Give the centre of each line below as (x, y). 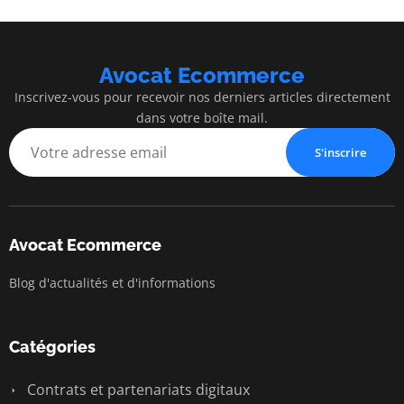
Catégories (52, 347)
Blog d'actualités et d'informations (112, 283)
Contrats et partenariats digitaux (137, 390)
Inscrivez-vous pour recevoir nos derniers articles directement (202, 97)
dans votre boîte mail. (202, 118)
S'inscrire (340, 153)
